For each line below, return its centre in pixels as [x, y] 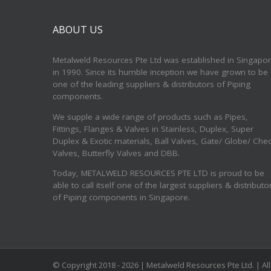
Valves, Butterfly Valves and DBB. [116, 153]
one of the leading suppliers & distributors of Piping [152, 84]
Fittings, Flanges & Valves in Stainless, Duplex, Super [153, 129]
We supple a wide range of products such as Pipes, [150, 116]
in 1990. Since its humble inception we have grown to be [160, 72]
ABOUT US [78, 30]
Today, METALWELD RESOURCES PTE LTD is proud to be [158, 173]
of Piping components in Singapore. [121, 198]
